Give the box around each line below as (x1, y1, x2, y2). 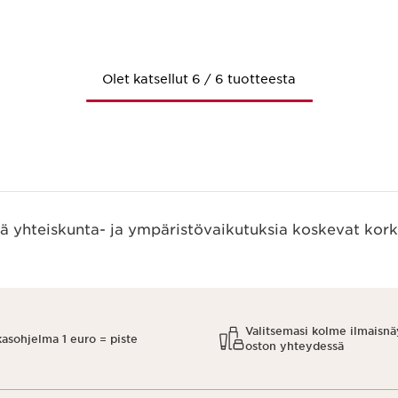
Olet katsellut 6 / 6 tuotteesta (102, 72, 296, 86)
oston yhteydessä (245, 339, 344, 353)
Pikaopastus (13, 3, 106, 17)
